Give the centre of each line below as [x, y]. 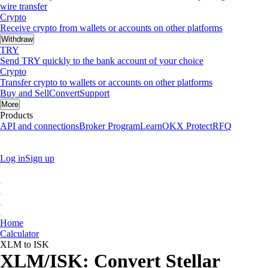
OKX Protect [187, 126]
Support [95, 93]
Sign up [40, 158]
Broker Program [109, 126]
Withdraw [17, 39]
